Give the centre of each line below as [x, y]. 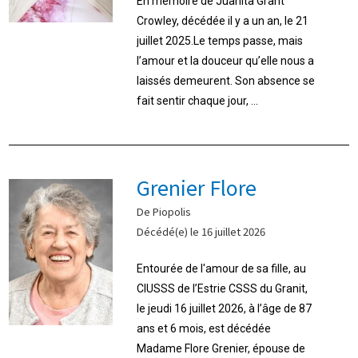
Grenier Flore [197, 187]
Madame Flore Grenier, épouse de [221, 348]
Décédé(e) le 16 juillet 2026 [201, 231]
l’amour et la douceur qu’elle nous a [226, 60]
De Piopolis [164, 211]
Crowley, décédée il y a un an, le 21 [223, 20]
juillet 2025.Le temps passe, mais [220, 40]
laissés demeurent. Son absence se [226, 80]
